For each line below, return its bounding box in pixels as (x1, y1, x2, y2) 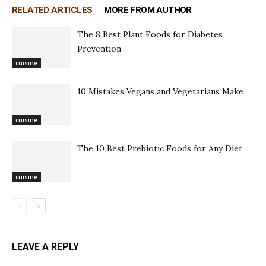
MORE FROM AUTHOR (104, 4, 192, 15)
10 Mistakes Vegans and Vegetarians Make (77, 85, 243, 97)
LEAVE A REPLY (12, 240, 79, 252)
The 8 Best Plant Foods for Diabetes (77, 28, 223, 40)
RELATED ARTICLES (12, 4, 93, 15)
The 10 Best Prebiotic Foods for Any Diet (77, 142, 242, 154)
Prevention (77, 43, 121, 54)
